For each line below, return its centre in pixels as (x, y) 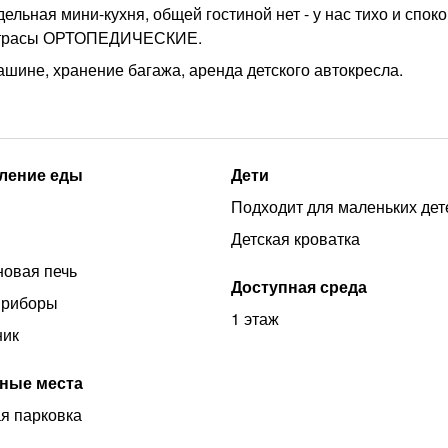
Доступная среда (298, 286)
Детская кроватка (295, 238)
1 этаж (254, 318)
